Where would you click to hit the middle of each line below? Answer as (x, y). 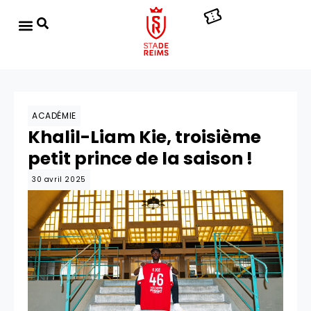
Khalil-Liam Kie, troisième (144, 137)
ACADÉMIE (54, 116)
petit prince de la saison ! (140, 159)
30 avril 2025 (59, 179)
